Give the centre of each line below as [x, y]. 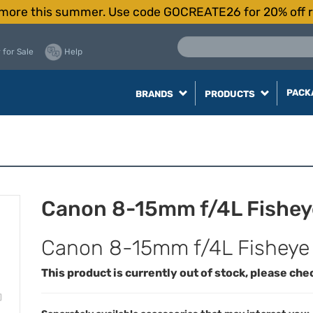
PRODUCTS [231, 94]
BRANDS [155, 94]
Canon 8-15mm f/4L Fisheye [175, 248]
